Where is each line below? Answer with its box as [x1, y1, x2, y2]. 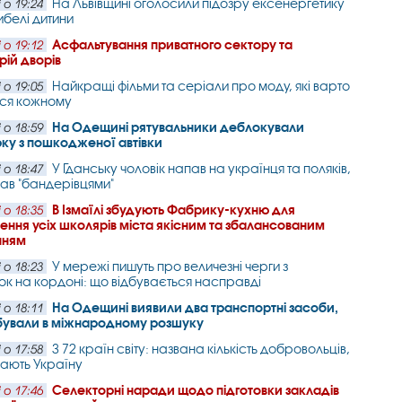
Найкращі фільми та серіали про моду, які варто [52, 78, 351, 93]
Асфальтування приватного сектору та [52, 37, 293, 52]
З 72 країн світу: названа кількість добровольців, [52, 341, 351, 356]
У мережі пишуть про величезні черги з [52, 258, 289, 274]
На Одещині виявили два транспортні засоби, [52, 300, 339, 315]
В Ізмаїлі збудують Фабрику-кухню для [52, 202, 296, 217]
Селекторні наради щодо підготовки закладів [52, 382, 340, 398]
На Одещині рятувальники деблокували [52, 119, 305, 135]
